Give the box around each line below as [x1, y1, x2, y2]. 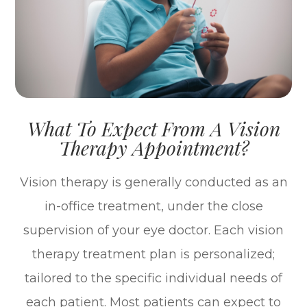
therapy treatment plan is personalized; [32, 247, 275, 262]
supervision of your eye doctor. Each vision [23, 223, 284, 238]
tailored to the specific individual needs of [25, 271, 282, 286]
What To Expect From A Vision [27, 115, 280, 142]
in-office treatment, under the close [44, 199, 263, 214]
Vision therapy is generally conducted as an [19, 175, 288, 191]
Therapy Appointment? [58, 134, 249, 161]
